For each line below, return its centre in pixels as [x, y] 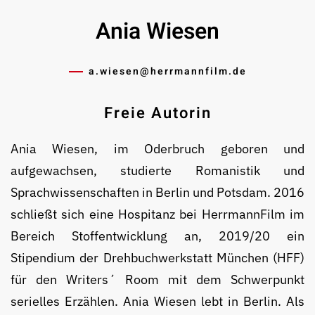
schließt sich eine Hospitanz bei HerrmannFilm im [157, 214]
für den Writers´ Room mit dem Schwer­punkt [157, 280]
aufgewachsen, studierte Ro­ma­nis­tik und [157, 171]
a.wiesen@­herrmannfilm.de [167, 72]
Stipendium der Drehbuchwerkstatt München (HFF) [157, 258]
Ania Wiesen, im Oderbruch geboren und [157, 149]
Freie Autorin [157, 114]
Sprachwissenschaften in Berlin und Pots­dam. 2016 [157, 193]
